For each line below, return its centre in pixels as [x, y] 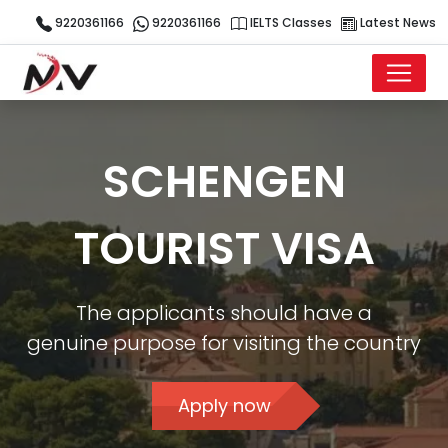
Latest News [397, 22]
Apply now [224, 405]
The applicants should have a [224, 313]
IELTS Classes [289, 22]
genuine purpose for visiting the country [224, 343]
